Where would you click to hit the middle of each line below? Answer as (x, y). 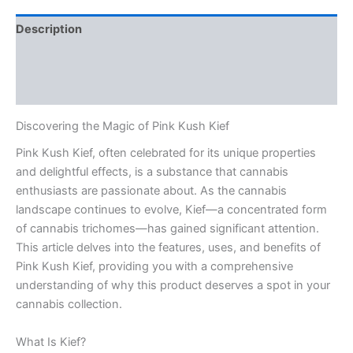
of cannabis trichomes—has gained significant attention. (167, 229)
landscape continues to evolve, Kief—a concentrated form (171, 210)
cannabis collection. (69, 305)
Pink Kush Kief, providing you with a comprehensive (154, 267)
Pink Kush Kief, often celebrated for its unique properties (166, 153)
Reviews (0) (50, 90)
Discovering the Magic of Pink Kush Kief (123, 126)
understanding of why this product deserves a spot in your (173, 286)
